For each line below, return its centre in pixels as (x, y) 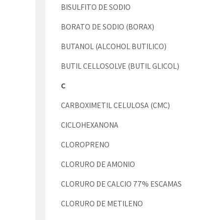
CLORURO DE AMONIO (98, 164)
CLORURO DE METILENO (102, 204)
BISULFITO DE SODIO (96, 7)
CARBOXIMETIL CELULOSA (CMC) (115, 105)
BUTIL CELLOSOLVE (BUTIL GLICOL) (120, 66)
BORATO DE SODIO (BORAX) (108, 27)
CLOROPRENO (86, 145)
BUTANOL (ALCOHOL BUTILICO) (114, 46)
